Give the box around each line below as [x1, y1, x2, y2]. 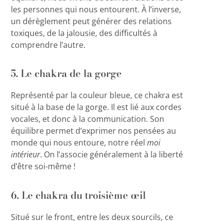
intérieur [11, 149, 40, 160]
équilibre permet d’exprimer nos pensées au [11, 125, 177, 137]
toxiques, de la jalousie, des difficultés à [11, 27, 158, 38]
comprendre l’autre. [11, 39, 86, 50]
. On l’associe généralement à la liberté [40, 149, 184, 160]
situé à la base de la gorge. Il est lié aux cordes [11, 102, 182, 113]
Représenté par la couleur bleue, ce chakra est [11, 90, 184, 101]
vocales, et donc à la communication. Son [11, 113, 165, 125]
